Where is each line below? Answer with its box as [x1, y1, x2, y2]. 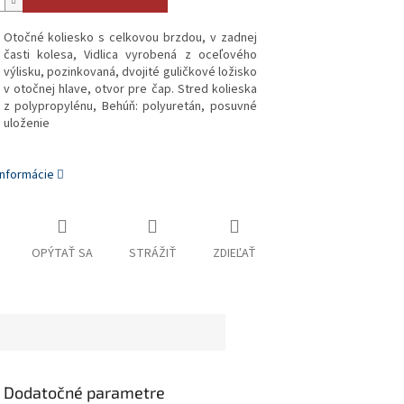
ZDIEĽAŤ [212, 244, 256, 263]
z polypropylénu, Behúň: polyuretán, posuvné [3, 97, 257, 116]
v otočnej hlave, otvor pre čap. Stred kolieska [3, 80, 257, 99]
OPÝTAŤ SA [31, 244, 93, 263]
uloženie [3, 115, 50, 133]
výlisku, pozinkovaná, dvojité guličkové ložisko [3, 63, 257, 82]
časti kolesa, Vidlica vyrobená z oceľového [3, 46, 257, 65]
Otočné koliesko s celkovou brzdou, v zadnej [3, 29, 257, 48]
